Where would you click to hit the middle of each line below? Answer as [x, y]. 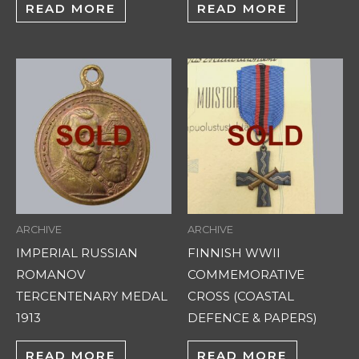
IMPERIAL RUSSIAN [77, 252]
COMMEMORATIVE [246, 274]
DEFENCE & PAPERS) [252, 317]
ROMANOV [50, 274]
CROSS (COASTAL [241, 296]
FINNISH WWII [234, 252]
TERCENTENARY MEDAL [92, 296]
